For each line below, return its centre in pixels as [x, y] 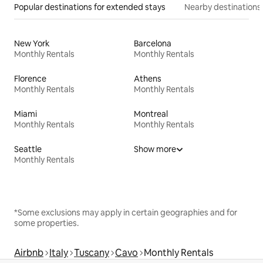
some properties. [46, 223]
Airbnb [29, 253]
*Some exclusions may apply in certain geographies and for [126, 213]
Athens [148, 79]
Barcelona [153, 44]
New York [32, 44]
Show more [155, 149]
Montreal [151, 114]
